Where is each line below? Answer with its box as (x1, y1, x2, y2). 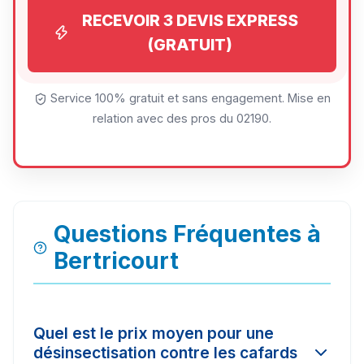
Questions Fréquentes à (53, 220, 321, 249)
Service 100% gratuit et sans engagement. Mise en (46, 91, 331, 106)
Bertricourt (53, 247, 179, 275)
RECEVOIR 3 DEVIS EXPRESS (81, 11, 298, 31)
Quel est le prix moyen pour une (33, 323, 274, 344)
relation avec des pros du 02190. (93, 111, 271, 126)
